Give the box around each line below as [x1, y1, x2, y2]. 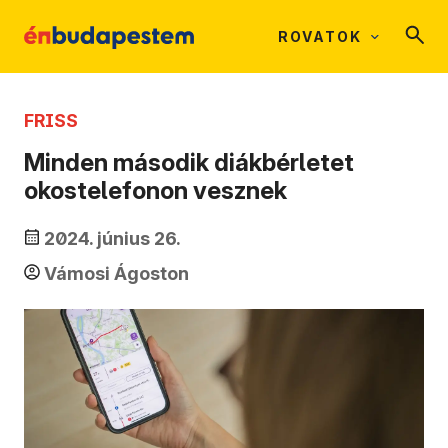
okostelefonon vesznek [24, 176, 287, 206]
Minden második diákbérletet [24, 148, 354, 178]
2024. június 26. [44, 228, 181, 250]
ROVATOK [278, 28, 362, 45]
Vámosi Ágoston [44, 263, 189, 285]
